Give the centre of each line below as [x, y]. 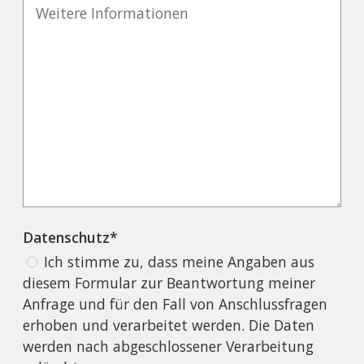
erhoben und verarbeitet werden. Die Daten [169, 325]
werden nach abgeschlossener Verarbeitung [169, 347]
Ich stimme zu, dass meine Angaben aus [180, 262]
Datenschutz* [71, 238]
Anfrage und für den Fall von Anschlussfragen [175, 304]
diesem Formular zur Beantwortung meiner [169, 283]
